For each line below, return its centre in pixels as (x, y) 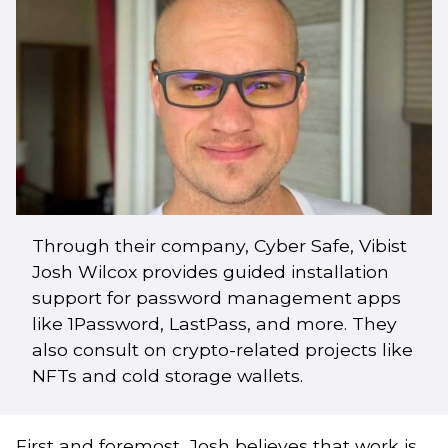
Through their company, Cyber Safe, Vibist (219, 245)
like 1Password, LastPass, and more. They (214, 323)
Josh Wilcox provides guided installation (210, 271)
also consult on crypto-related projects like (222, 349)
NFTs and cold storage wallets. (167, 375)
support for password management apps (216, 297)
